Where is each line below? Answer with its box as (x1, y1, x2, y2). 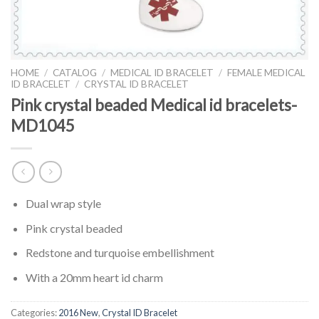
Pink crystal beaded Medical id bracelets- (11, 95, 297, 115)
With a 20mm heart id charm (25, 271, 163, 285)
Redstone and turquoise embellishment (25, 246, 214, 260)
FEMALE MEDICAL (227, 66, 306, 78)
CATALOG (53, 66, 98, 78)
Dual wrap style (25, 197, 101, 211)
